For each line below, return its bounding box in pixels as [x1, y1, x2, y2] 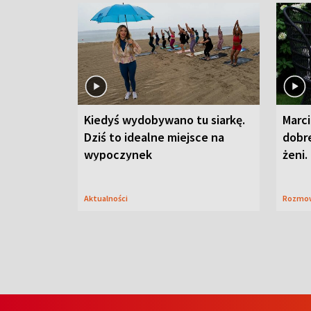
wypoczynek [84, 146, 152, 163]
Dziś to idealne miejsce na [84, 129, 224, 146]
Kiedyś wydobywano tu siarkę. [84, 112, 245, 128]
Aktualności [89, 193, 128, 204]
